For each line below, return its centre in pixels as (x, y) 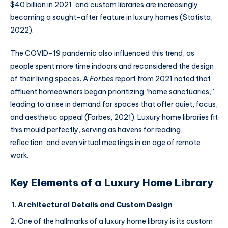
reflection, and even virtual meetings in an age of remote (105, 142)
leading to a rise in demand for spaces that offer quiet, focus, (114, 104)
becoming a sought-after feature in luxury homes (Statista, (111, 17)
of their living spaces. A (50, 79)
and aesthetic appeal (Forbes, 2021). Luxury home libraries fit (114, 117)
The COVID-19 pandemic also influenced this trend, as (102, 53)
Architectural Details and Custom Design (95, 205)
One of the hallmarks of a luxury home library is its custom (115, 222)
